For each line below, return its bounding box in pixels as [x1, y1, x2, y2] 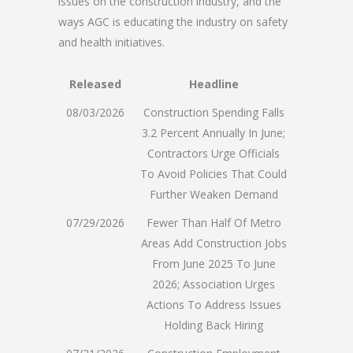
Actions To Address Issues [146, 296, 281, 312]
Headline [188, 76, 239, 91]
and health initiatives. [58, 34, 165, 50]
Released [69, 76, 121, 91]
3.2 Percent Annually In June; [142, 124, 285, 140]
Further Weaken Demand [149, 186, 278, 202]
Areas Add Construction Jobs [140, 235, 287, 251]
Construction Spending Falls [143, 104, 284, 120]
